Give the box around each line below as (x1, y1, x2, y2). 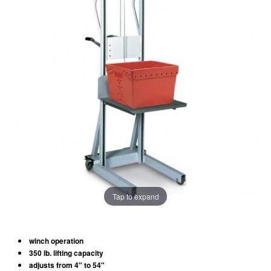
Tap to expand (112, 191, 159, 201)
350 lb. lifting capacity (29, 247, 103, 258)
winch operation (29, 235, 83, 246)
